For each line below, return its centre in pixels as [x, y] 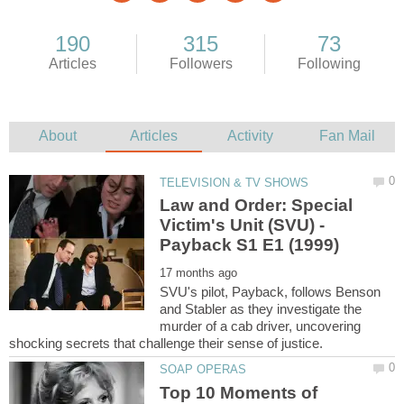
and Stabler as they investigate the [261, 309]
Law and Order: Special [257, 206]
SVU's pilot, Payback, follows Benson [271, 292]
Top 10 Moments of [239, 392]
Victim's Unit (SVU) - [243, 225]
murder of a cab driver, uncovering [261, 326]
